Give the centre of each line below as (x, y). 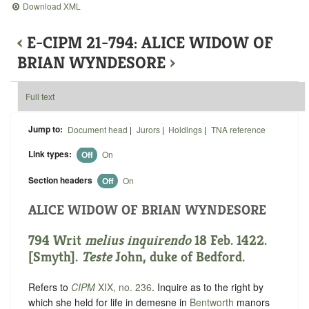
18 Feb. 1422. (229, 241)
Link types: (50, 154)
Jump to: (46, 129)
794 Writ (57, 241)
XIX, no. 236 (123, 287)
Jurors (148, 129)
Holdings (186, 129)
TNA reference (238, 129)
